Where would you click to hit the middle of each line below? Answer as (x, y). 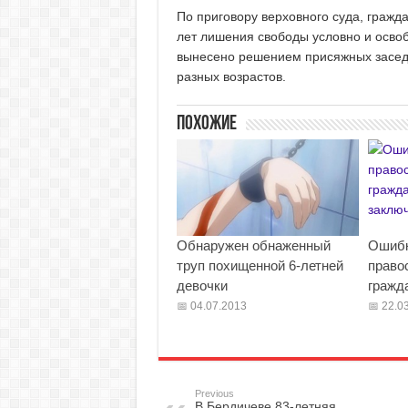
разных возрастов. (231, 76)
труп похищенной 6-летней (260, 265)
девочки (202, 286)
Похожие (206, 124)
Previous (214, 393)
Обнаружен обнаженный (253, 245)
